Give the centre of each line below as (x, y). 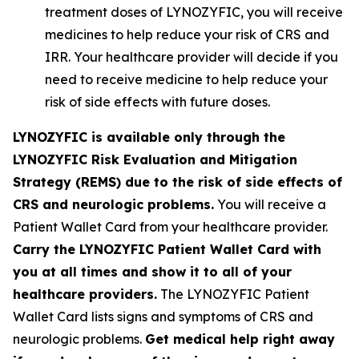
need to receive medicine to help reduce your (186, 79)
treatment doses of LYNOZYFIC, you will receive (194, 12)
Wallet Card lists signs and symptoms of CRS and (163, 317)
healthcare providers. (85, 294)
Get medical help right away (240, 339)
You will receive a (270, 204)
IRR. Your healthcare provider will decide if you (192, 57)
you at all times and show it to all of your (152, 272)
